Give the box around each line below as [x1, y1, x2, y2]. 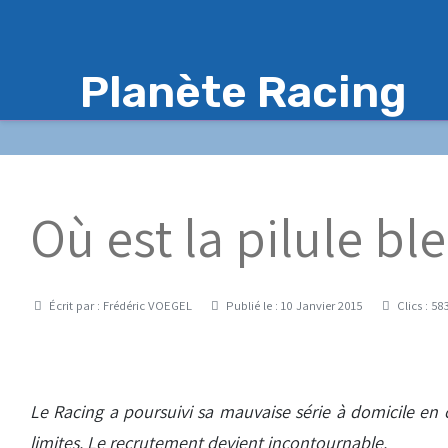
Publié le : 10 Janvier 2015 [226, 296, 363, 314]
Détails [29, 295, 69, 313]
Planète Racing [80, 66, 407, 118]
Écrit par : [46, 296, 103, 314]
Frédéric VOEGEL [103, 296, 192, 314]
